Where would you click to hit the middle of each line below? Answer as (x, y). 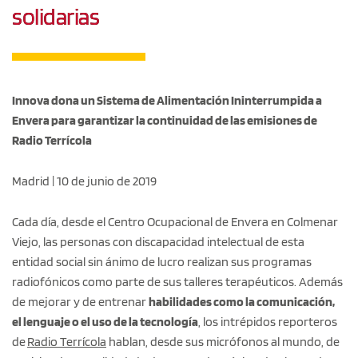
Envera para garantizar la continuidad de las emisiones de (165, 120)
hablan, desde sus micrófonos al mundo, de (223, 341)
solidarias (56, 16)
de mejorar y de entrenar (80, 301)
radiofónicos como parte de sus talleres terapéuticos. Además (177, 281)
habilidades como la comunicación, (242, 301)
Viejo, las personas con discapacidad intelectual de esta (158, 241)
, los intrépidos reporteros (268, 321)
